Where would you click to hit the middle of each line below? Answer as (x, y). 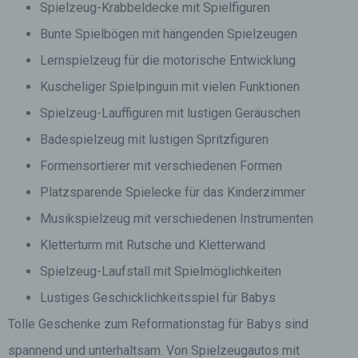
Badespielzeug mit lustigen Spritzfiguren (154, 139)
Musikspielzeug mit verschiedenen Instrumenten (177, 219)
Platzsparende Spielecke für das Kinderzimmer (173, 192)
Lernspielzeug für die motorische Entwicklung (168, 60)
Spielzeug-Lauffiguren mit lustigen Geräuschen (170, 113)
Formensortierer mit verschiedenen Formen (161, 166)
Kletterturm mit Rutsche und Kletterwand (153, 245)
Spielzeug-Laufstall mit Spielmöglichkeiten (161, 271)
